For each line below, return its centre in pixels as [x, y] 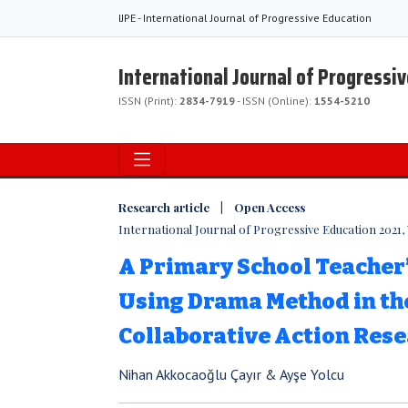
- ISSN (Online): [275, 101]
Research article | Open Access [212, 207]
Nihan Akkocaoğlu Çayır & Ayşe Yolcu [231, 374]
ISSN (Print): [149, 101]
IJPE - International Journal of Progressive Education [245, 18]
